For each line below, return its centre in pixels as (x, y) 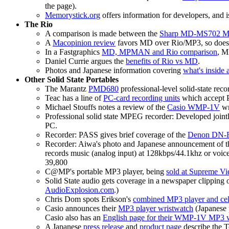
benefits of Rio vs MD (162, 61)
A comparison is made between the (102, 34)
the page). (61, 6)
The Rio (39, 25)
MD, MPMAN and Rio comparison (159, 52)
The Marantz (67, 89)
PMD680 (104, 89)
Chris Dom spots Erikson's (89, 199)
